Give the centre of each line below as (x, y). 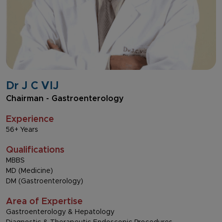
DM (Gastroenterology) (45, 181)
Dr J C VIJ (32, 86)
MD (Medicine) (29, 171)
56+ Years (22, 130)
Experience (30, 119)
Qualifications (35, 150)
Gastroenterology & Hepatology (60, 212)
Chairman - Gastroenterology (65, 98)
